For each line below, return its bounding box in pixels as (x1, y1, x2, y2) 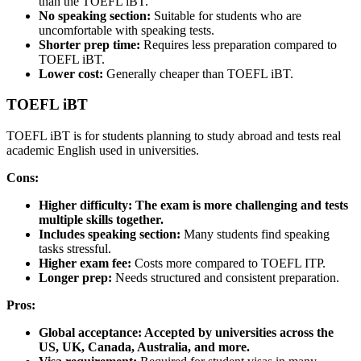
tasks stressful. (39, 242, 111, 256)
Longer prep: (39, 271, 115, 285)
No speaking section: (39, 8, 154, 23)
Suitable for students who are (154, 8, 301, 23)
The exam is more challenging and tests (135, 198, 348, 213)
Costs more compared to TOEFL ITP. (135, 256, 326, 271)
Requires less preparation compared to (140, 37, 337, 52)
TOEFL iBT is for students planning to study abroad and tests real (6, 129, 341, 143)
